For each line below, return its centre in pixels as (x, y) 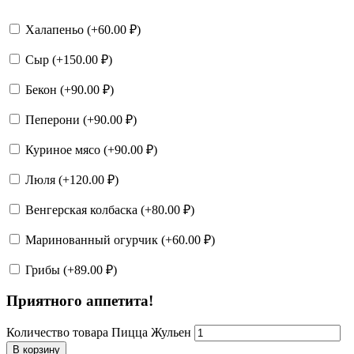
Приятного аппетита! (80, 301)
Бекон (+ (47, 89)
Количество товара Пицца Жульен (99, 333)
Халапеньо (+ (60, 29)
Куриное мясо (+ (68, 149)
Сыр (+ (43, 59)
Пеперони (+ (58, 119)
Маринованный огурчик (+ (97, 239)
